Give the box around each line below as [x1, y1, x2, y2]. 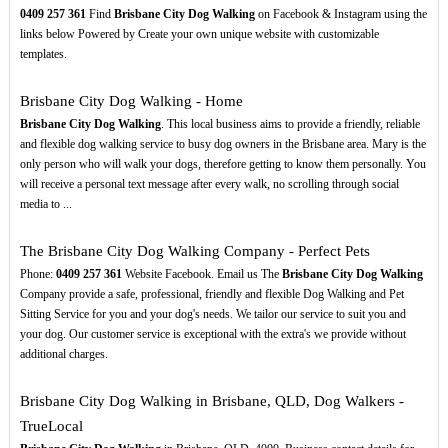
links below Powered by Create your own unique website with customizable [19, 27, 379, 42]
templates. [19, 47, 67, 62]
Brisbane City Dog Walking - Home [19, 93, 243, 110]
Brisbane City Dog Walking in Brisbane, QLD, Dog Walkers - [19, 393, 404, 410]
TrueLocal [19, 418, 83, 435]
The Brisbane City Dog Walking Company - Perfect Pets [19, 243, 370, 260]
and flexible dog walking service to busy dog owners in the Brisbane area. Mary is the [19, 137, 426, 152]
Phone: [19, 267, 56, 282]
